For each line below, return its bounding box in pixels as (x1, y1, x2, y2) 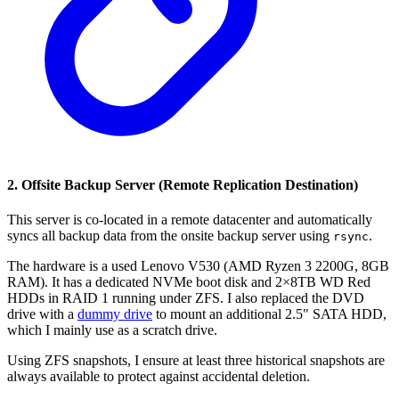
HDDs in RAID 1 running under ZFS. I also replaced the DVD (7, 289, 364, 305)
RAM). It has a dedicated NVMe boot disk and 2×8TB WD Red (7, 273, 370, 289)
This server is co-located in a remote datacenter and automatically (7, 211, 372, 227)
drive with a (7, 305, 77, 322)
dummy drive (77, 305, 152, 322)
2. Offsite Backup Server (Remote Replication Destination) (7, 176, 358, 192)
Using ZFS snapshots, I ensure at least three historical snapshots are (7, 352, 385, 368)
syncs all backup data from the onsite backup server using (7, 227, 333, 243)
